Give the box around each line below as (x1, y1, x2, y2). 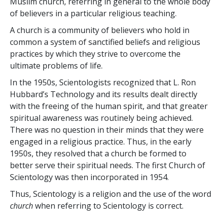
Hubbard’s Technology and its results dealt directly (10, 88, 197, 100)
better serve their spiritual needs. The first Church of (10, 159, 205, 171)
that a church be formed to (87, 147, 186, 159)
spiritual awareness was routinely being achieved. (10, 112, 193, 123)
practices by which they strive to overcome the (10, 48, 181, 59)
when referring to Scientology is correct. (33, 200, 184, 211)
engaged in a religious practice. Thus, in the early (10, 136, 191, 147)
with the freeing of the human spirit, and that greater (10, 100, 208, 111)
